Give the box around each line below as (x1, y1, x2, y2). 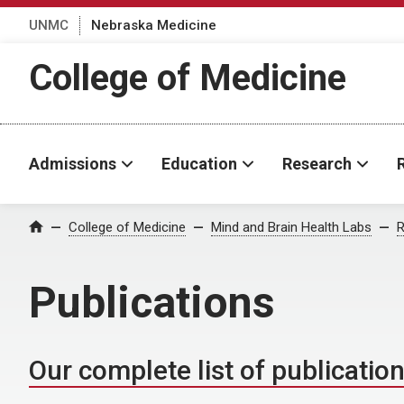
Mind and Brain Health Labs (211, 219, 372, 235)
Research (282, 154, 352, 173)
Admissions (29, 154, 116, 173)
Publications (29, 277, 275, 328)
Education (161, 154, 237, 173)
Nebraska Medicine (91, 16, 216, 33)
